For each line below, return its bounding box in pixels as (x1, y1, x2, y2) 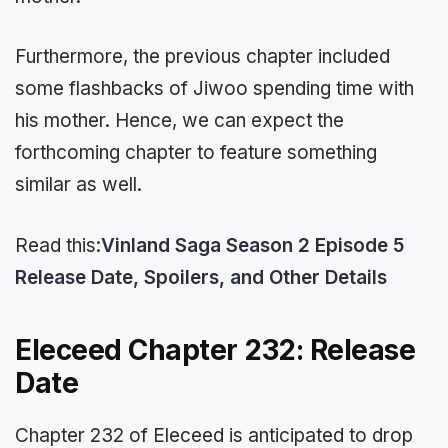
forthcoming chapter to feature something (15, 141, 377, 165)
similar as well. (15, 173, 142, 197)
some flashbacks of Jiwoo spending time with (15, 77, 414, 101)
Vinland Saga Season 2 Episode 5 (101, 233, 404, 257)
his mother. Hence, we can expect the (15, 109, 344, 133)
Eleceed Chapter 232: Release (15, 332, 415, 367)
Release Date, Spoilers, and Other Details (15, 265, 387, 289)
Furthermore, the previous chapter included (15, 45, 390, 69)
